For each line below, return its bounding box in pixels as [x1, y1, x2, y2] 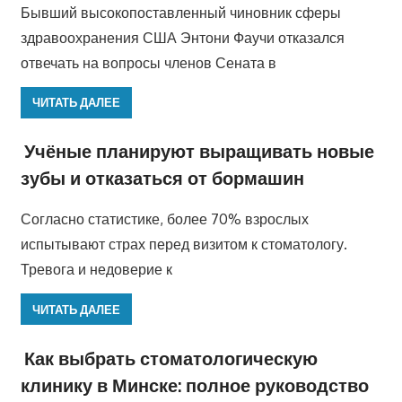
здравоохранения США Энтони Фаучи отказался [20, 28, 345, 47]
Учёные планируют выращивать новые [23, 139, 374, 163]
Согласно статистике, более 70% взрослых [20, 210, 309, 229]
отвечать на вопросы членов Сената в [20, 53, 276, 72]
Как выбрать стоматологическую [23, 345, 318, 370]
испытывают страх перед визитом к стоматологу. [20, 235, 347, 254]
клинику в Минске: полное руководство [20, 372, 369, 397]
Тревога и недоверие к [20, 260, 172, 279]
